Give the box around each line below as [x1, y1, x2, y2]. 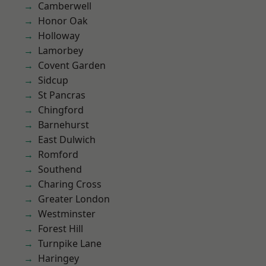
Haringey [38, 252, 79, 265]
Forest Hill [38, 222, 83, 235]
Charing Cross [38, 178, 102, 191]
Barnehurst [38, 118, 89, 131]
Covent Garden [38, 59, 106, 72]
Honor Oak [38, 14, 88, 27]
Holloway [38, 29, 80, 42]
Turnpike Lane [38, 237, 102, 250]
